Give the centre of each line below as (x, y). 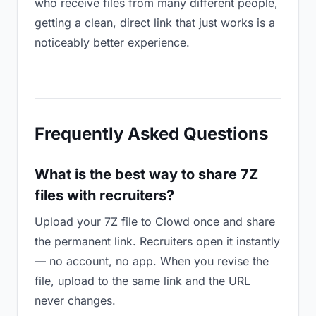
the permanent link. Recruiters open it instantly (157, 241)
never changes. (75, 300)
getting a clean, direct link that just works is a (155, 23)
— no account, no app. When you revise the (152, 261)
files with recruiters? (104, 195)
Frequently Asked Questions (151, 134)
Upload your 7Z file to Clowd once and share (155, 221)
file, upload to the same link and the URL (142, 281)
